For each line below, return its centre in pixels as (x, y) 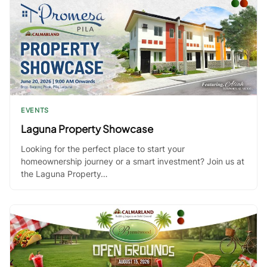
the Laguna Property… (64, 174)
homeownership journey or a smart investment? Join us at (133, 162)
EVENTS (35, 111)
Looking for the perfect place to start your (103, 149)
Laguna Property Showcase (87, 129)
